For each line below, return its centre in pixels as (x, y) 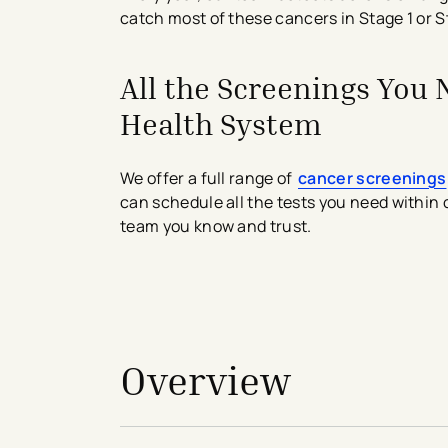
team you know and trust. (218, 225)
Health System (221, 123)
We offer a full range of (208, 177)
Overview (205, 379)
